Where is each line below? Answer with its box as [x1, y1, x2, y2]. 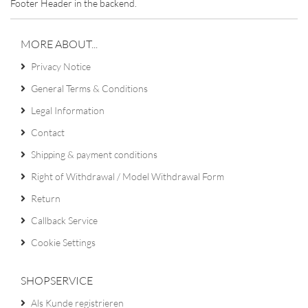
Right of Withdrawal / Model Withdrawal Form [31, 170, 224, 182]
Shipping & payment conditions [31, 148, 157, 160]
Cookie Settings [31, 236, 96, 248]
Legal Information [31, 104, 104, 116]
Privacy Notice [31, 60, 91, 72]
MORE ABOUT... [21, 37, 98, 51]
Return [31, 192, 60, 204]
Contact [31, 126, 65, 138]
